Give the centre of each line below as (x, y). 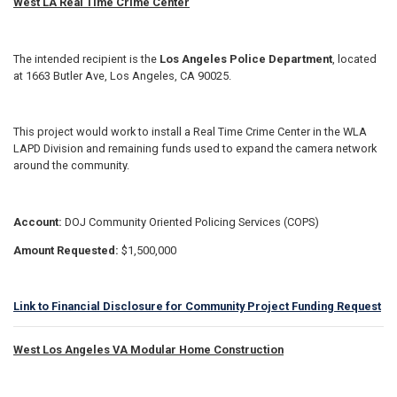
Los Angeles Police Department (246, 58)
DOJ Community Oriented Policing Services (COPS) (192, 222)
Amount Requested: (67, 250)
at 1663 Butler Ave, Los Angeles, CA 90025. (122, 75)
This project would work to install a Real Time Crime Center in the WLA (190, 132)
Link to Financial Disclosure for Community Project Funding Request (197, 307)
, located (354, 58)
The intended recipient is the (86, 58)
